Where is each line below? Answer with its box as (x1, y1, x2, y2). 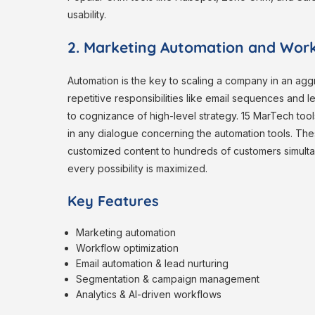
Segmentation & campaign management (76, 273, 260, 285)
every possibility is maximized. (67, 162, 207, 175)
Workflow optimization (76, 242, 182, 255)
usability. (67, 8, 106, 21)
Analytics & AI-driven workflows (76, 288, 222, 301)
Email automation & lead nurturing (76, 257, 229, 270)
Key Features (67, 192, 159, 210)
